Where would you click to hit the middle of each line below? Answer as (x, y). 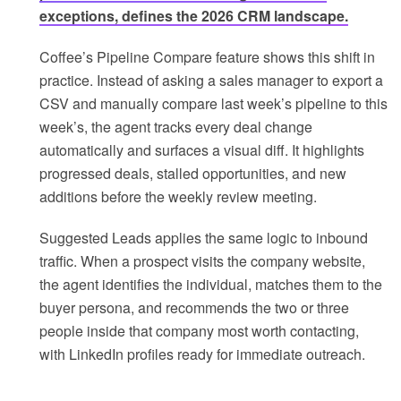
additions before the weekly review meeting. (178, 197)
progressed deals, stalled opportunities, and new (193, 174)
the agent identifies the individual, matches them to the (211, 285)
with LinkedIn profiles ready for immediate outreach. (202, 354)
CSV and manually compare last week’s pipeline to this (213, 104)
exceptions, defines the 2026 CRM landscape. (194, 16)
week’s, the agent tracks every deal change (176, 127)
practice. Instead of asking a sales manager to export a (211, 81)
